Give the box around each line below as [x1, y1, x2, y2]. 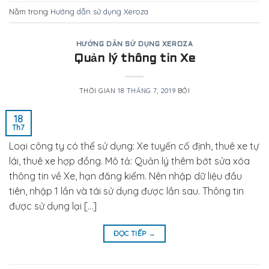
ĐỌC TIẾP [113, 228, 148, 238]
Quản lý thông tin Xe [74, 53, 195, 64]
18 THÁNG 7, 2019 [118, 86, 176, 95]
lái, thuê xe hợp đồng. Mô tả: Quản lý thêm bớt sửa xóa [9, 154, 250, 167]
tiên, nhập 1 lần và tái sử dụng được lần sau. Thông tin [9, 184, 244, 197]
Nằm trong [9, 7, 50, 17]
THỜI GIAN [79, 86, 118, 95]
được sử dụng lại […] [9, 199, 97, 212]
